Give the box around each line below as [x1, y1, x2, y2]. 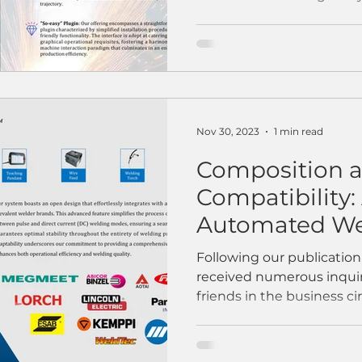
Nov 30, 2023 [196, 125, 259, 137]
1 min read [274, 125, 323, 137]
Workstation [196, 238, 336, 266]
